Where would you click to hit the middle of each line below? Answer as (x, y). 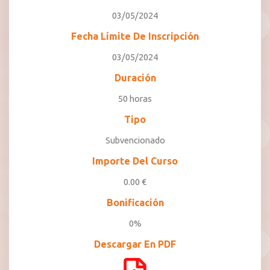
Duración (135, 78)
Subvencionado (135, 140)
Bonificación (135, 202)
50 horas (135, 99)
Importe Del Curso (135, 161)
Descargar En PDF (135, 244)
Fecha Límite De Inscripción (135, 36)
